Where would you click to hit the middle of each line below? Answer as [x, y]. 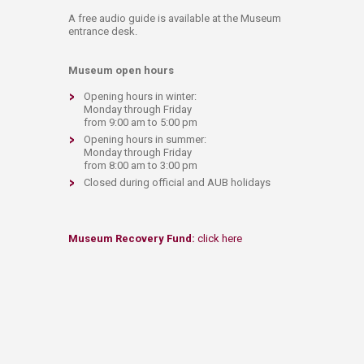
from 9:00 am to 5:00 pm [141, 122]
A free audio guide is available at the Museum [175, 18]
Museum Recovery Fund [130, 238]
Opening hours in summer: [146, 139]
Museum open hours [121, 70]
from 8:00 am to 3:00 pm [141, 165]
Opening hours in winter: [141, 96]
